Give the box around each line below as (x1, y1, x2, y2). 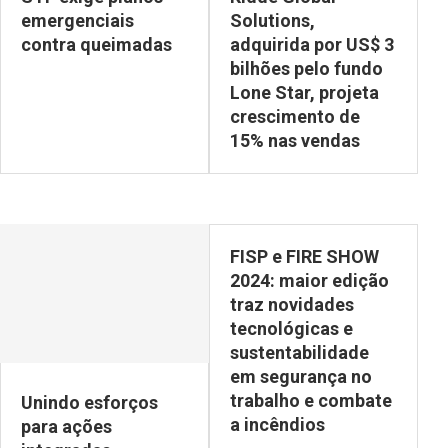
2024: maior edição (230, 269, 389, 291)
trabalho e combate (230, 389, 392, 411)
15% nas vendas (230, 129, 360, 151)
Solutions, (230, 9, 315, 31)
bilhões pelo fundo (230, 57, 383, 79)
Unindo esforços (21, 391, 158, 413)
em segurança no (230, 365, 372, 387)
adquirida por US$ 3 (230, 33, 394, 55)
